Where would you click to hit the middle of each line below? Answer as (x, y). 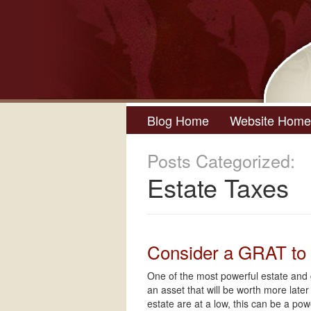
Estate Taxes (218, 187)
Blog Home (178, 120)
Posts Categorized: (221, 160)
